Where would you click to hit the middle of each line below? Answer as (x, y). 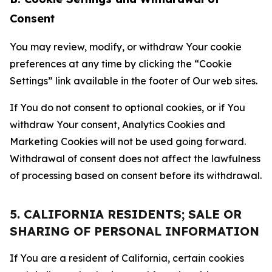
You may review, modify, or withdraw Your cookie (126, 47)
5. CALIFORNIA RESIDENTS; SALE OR (126, 214)
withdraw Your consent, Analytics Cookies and (117, 124)
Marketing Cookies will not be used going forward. (128, 141)
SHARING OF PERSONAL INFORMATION (134, 231)
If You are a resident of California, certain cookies (127, 258)
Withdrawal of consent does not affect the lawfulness (135, 158)
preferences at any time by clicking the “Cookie (121, 64)
